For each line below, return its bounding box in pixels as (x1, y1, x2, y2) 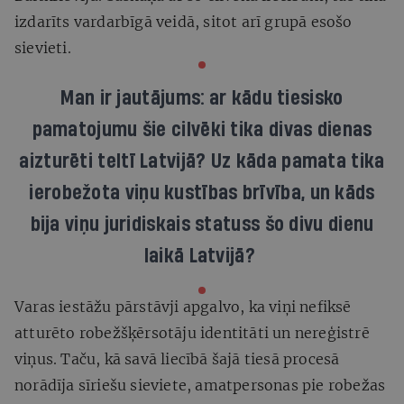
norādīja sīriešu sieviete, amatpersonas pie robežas (14, 375, 386, 394)
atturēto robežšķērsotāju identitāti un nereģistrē (14, 323, 370, 342)
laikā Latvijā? (143, 244, 255, 267)
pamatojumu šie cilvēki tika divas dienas (32, 118, 372, 141)
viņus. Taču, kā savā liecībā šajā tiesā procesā (14, 349, 340, 368)
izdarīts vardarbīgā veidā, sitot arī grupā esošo (14, 12, 353, 31)
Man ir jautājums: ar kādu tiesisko (60, 87, 344, 109)
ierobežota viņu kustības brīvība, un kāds (29, 181, 375, 204)
